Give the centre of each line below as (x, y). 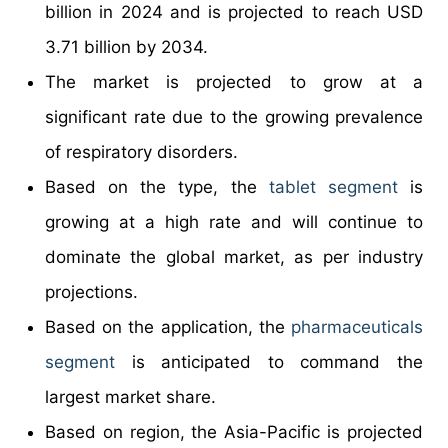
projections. (91, 291)
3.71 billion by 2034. (126, 46)
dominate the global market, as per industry (234, 256)
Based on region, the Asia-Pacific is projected (234, 431)
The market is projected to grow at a (234, 81)
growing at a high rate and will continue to (234, 221)
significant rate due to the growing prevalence (234, 116)
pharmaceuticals (357, 326)
